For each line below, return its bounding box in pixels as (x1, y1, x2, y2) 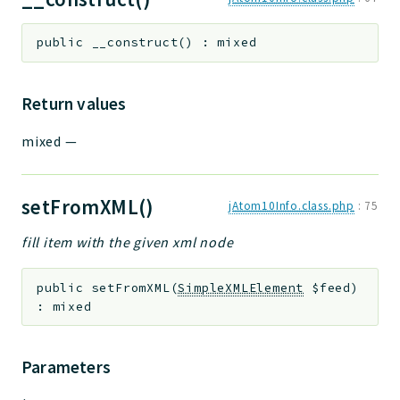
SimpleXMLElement (178, 279, 304, 296)
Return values (21, 92, 127, 114)
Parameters (21, 356, 111, 379)
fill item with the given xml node (21, 232, 234, 251)
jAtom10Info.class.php (229, 197, 354, 213)
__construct (91, 35, 179, 51)
